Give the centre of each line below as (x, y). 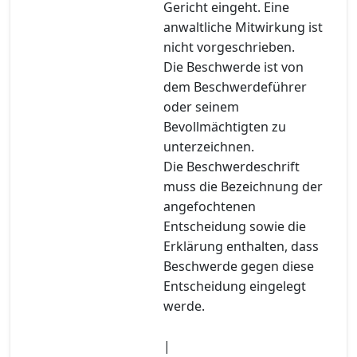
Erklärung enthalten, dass (241, 246)
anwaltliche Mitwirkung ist (243, 27)
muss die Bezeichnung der (243, 186)
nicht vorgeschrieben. (229, 47)
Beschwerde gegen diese (239, 266)
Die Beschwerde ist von (233, 67)
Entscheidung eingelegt (235, 286)
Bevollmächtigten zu (225, 126)
